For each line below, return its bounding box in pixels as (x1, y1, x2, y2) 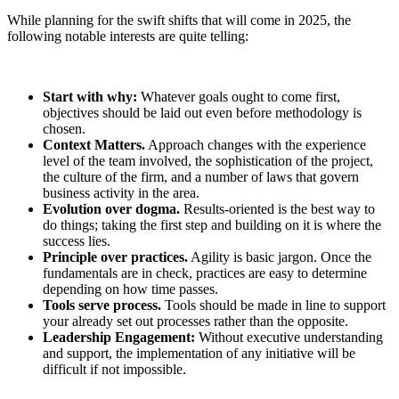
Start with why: (43, 89, 137, 105)
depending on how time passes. (43, 281, 218, 297)
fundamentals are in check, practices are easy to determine (43, 265, 367, 281)
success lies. (43, 233, 110, 249)
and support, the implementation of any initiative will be (43, 346, 355, 362)
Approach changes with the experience (145, 137, 366, 153)
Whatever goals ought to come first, (137, 89, 340, 105)
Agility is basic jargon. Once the (188, 249, 371, 265)
